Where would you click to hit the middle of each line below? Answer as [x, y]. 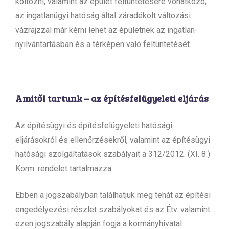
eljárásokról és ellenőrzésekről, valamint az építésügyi [113, 140]
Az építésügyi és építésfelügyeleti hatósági [94, 125]
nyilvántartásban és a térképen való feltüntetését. [103, 44]
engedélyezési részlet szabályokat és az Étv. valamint [113, 209]
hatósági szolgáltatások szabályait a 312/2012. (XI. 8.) [113, 154]
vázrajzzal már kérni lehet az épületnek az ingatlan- [107, 30]
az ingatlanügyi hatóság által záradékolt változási [103, 15]
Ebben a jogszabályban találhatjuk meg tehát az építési [113, 195]
